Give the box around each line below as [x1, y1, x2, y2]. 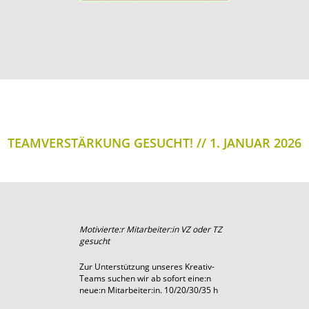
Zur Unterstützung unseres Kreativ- [79, 260, 215, 272]
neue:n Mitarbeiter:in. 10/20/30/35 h [79, 283, 218, 296]
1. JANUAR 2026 [210, 134, 301, 151]
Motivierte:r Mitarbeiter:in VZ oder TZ [79, 223, 222, 235]
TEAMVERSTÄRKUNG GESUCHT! [8, 134, 193, 151]
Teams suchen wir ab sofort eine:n [79, 272, 211, 284]
